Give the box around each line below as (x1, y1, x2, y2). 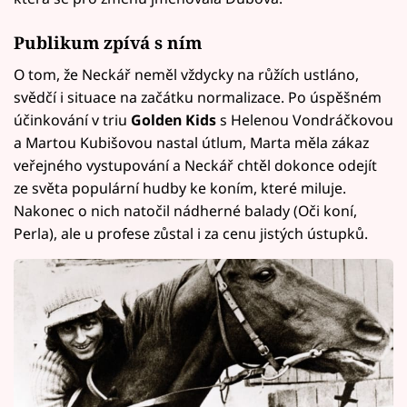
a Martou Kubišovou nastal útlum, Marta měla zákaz (14, 132, 369, 153)
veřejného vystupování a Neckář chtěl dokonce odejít (14, 154, 377, 175)
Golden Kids (131, 109, 216, 130)
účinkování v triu (14, 109, 131, 130)
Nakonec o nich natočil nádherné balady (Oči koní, (14, 200, 357, 221)
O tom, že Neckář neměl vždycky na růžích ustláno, (14, 64, 359, 84)
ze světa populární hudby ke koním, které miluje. (14, 177, 346, 198)
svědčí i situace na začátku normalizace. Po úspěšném (14, 86, 382, 107)
